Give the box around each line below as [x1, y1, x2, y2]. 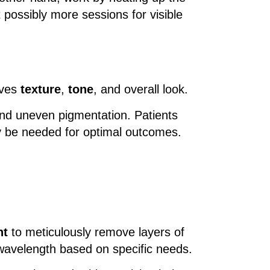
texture [20, 83, 61, 96]
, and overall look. [93, 83, 188, 96]
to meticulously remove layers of [8, 225, 184, 239]
